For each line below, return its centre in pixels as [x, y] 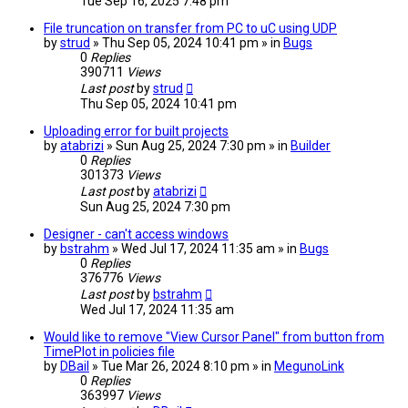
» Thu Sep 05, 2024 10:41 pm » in [188, 43]
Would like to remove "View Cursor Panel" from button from [214, 337]
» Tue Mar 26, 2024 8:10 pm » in [183, 367]
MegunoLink [309, 367]
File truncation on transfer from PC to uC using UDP [190, 29]
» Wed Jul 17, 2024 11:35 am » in [206, 249]
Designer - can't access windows [136, 235]
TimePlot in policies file [109, 352]
